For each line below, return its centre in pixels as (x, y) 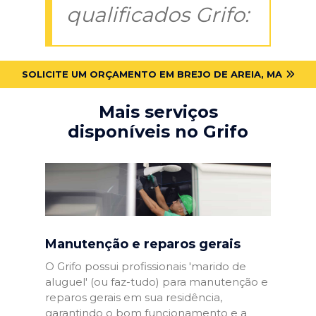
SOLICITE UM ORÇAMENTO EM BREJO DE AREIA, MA (152, 74)
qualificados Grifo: (158, 14)
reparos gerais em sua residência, (134, 297)
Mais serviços (158, 111)
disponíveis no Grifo (158, 131)
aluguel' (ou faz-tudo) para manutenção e (157, 281)
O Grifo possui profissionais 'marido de (146, 266)
